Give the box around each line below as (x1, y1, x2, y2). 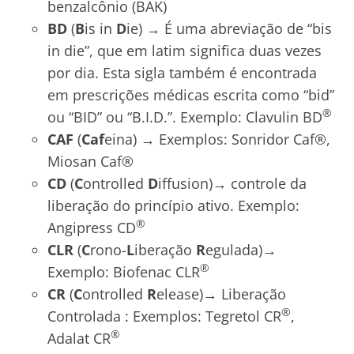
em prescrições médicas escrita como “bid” (47, 85, 334, 105)
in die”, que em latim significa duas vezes (47, 41, 322, 61)
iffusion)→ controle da (158, 174, 307, 194)
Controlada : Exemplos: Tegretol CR (47, 307, 281, 326)
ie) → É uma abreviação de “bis (126, 19, 332, 39)
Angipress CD (47, 218, 136, 238)
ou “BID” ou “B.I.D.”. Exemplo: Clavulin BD (47, 107, 322, 127)
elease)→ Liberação (156, 284, 286, 304)
